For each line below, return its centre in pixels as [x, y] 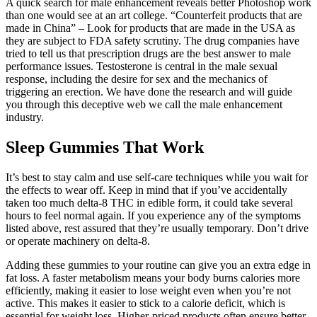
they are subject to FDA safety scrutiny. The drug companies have [152, 41]
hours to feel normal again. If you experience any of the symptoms [153, 216]
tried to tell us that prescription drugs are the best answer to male [148, 54]
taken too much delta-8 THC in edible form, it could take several [149, 203]
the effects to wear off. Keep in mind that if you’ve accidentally [146, 190]
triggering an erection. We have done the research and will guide [149, 92]
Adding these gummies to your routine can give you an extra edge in [158, 265]
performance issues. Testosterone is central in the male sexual [142, 67]
